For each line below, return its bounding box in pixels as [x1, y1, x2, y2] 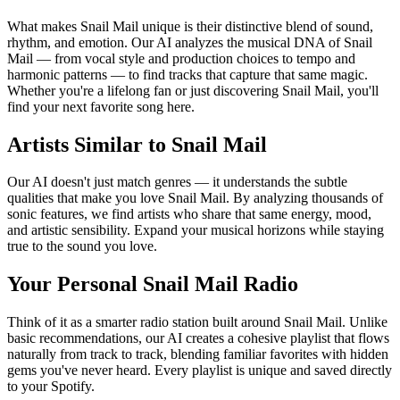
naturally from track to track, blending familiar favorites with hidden [7, 346, 388, 362]
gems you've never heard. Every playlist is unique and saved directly [7, 362, 392, 379]
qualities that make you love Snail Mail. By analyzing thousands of [7, 190, 383, 206]
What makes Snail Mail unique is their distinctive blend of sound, [7, 18, 373, 34]
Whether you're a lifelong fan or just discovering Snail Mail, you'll [7, 82, 379, 98]
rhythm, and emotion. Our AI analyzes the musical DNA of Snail [7, 34, 372, 50]
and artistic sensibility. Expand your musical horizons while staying [7, 222, 384, 238]
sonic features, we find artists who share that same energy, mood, [7, 206, 371, 222]
